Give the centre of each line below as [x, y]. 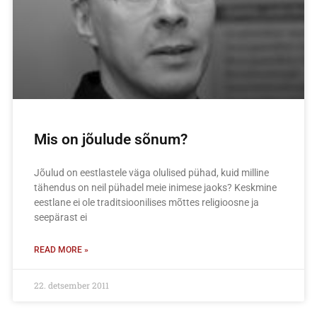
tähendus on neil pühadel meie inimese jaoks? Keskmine [155, 187]
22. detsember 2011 [71, 285]
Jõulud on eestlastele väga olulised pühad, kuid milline [151, 172]
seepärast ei [60, 217]
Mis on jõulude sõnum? [111, 139]
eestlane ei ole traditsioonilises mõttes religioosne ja [146, 202]
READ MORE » [61, 249]
